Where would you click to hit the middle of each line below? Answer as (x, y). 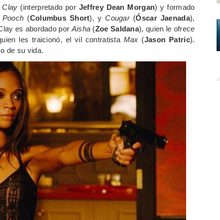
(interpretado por (48, 7)
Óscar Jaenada (163, 18)
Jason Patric (167, 39)
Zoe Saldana (117, 28)
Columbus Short (60, 18)
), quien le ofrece (167, 28)
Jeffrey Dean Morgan (117, 7)
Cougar (118, 18)
